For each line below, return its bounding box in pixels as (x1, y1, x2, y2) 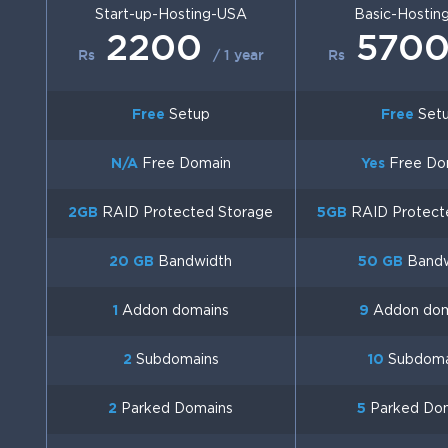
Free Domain (137, 158, 231, 170)
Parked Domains (117, 403, 234, 415)
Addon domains (117, 305, 229, 317)
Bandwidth (154, 256, 233, 268)
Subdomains (131, 354, 219, 366)
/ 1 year (212, 47, 264, 63)
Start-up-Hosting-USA (94, 9, 247, 21)
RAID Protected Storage (98, 207, 274, 219)
